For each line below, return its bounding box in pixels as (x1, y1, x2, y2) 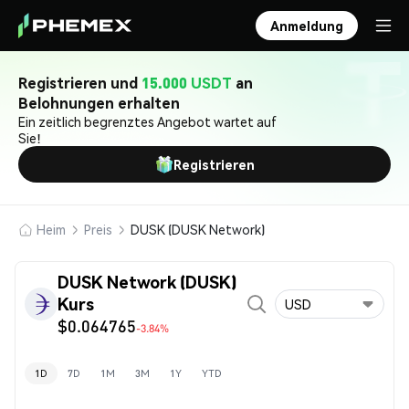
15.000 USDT (142, 73, 232, 92)
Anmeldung (270, 17, 343, 34)
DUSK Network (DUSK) (58, 271, 236, 292)
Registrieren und (18, 73, 142, 92)
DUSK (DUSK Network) (131, 221, 265, 237)
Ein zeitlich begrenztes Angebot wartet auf (18, 113, 277, 130)
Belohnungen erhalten (18, 93, 180, 112)
